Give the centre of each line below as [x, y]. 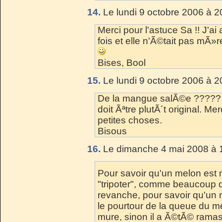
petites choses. [130, 120]
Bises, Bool [122, 62]
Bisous [112, 131]
